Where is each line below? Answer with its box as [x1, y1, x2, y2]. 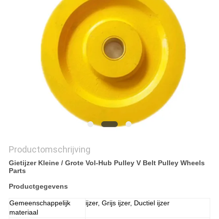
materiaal [9, 208, 38, 217]
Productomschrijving [8, 144, 90, 155]
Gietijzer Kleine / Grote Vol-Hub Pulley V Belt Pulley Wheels [8, 159, 205, 167]
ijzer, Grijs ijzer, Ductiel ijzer [85, 199, 170, 207]
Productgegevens [8, 182, 68, 191]
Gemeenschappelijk [9, 199, 70, 207]
